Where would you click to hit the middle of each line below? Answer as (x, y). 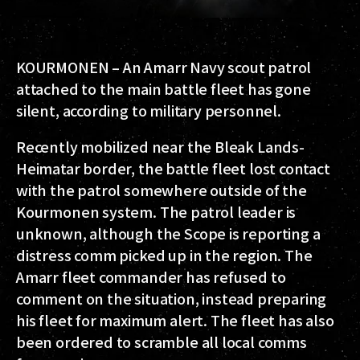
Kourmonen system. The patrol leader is (156, 211)
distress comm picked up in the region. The (164, 254)
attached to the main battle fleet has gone (164, 88)
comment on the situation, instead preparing (172, 298)
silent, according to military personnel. (149, 110)
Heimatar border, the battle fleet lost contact (173, 168)
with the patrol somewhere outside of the (162, 189)
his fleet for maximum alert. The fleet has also (175, 319)
